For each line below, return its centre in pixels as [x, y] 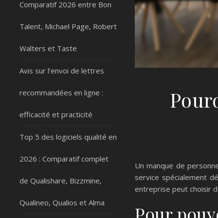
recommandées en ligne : [61, 92]
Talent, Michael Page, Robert [68, 26]
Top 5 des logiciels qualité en [68, 137]
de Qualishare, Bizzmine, [61, 181]
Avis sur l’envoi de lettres [62, 71]
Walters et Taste [48, 48]
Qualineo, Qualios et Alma [62, 202]
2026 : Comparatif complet [64, 159]
